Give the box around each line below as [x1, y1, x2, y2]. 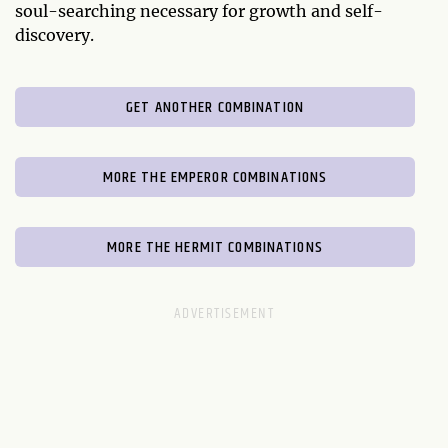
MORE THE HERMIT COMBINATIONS [107, 235, 323, 261]
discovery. [15, 25, 94, 46]
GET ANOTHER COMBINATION [126, 95, 304, 121]
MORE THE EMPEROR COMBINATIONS [102, 165, 328, 191]
